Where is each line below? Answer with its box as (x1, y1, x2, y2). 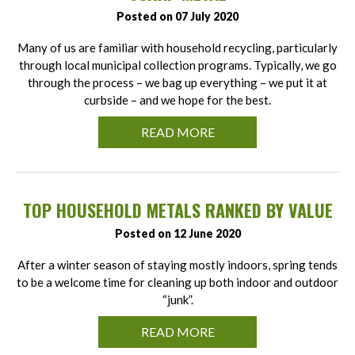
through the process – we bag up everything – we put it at (28, 75, 327, 90)
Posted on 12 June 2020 (114, 227, 241, 241)
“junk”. (162, 292, 193, 307)
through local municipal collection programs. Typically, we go (18, 58, 337, 73)
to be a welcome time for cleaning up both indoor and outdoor (17, 275, 338, 290)
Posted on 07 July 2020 (116, 10, 239, 24)
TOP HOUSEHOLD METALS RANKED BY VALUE (22, 197, 333, 223)
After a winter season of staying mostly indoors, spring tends (17, 258, 338, 273)
